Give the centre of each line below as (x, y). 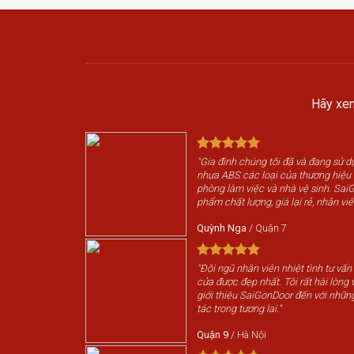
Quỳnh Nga (221, 228)
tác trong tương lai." (239, 309)
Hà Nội (251, 335)
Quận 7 (271, 228)
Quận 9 (212, 335)
